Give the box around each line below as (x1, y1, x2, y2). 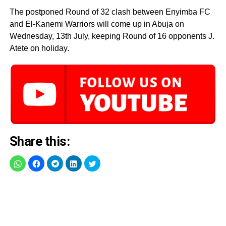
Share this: (9, 133, 70, 149)
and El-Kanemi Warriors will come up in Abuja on (9, 20, 184, 28)
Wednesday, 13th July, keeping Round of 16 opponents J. (9, 32, 214, 40)
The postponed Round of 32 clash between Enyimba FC (9, 8, 210, 16)
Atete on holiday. (9, 44, 69, 52)
